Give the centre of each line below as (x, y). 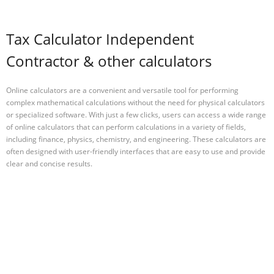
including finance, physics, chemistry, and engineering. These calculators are (136, 139)
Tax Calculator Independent (100, 39)
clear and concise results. (49, 163)
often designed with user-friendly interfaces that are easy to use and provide (136, 151)
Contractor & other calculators (109, 61)
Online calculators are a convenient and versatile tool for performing (122, 90)
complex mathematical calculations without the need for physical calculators (135, 102)
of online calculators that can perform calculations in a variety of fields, (126, 127)
